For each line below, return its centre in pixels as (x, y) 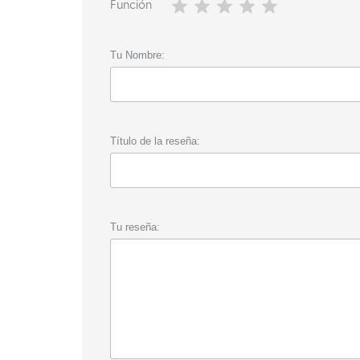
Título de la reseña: (155, 141)
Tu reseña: (135, 227)
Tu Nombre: (137, 55)
